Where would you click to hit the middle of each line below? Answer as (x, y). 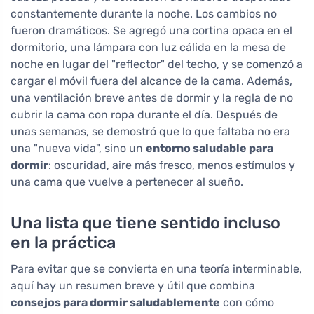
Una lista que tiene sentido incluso (145, 223)
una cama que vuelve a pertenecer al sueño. (127, 182)
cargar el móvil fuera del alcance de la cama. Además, (151, 81)
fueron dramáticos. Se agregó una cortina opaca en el (151, 31)
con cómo (247, 303)
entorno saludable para (210, 149)
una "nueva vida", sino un (78, 149)
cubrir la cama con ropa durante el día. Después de (144, 115)
